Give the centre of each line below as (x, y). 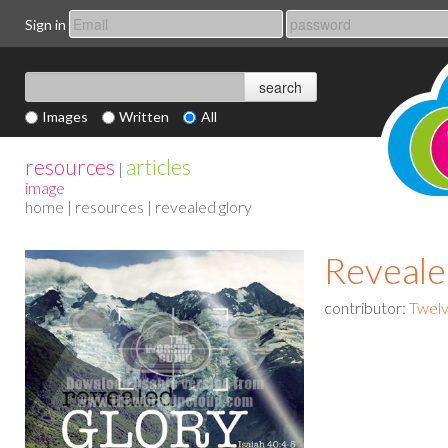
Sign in (45, 24)
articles (158, 166)
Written (144, 116)
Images (65, 116)
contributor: (366, 307)
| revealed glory (198, 206)
